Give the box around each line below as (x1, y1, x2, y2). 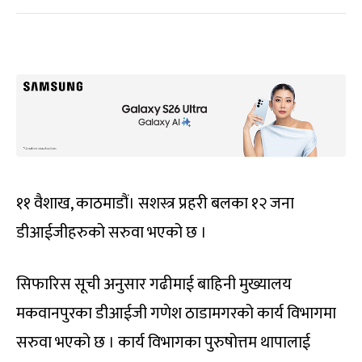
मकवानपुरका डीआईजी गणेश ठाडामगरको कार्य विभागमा (16, 300, 336, 327)
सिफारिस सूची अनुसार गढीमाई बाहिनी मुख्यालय (16, 271, 292, 298)
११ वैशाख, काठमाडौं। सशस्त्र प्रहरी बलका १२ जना (16, 190, 294, 217)
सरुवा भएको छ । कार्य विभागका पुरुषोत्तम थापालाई (16, 329, 310, 356)
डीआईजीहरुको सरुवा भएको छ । (16, 219, 207, 246)
